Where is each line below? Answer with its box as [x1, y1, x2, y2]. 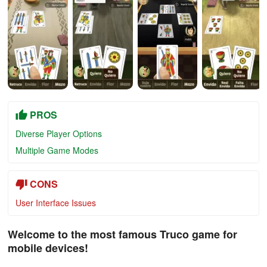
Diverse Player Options [15, 128, 102, 139]
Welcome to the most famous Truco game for [8, 226, 237, 242]
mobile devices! [8, 240, 88, 256]
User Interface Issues [15, 197, 96, 209]
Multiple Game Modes [15, 144, 98, 156]
